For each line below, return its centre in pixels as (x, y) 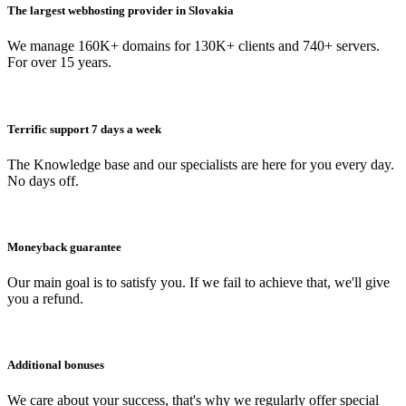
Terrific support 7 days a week (84, 129)
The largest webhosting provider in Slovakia (121, 11)
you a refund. (45, 299)
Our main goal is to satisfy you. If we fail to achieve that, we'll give (198, 283)
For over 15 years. (59, 63)
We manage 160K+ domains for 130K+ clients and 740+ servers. (193, 46)
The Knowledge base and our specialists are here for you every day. (201, 164)
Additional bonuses (56, 365)
